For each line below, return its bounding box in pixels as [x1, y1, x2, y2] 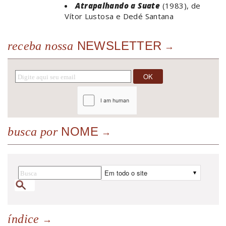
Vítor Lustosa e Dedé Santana [65, 11, 174, 22]
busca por [8, 125, 58, 139]
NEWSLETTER [73, 39, 162, 53]
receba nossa [8, 39, 74, 53]
